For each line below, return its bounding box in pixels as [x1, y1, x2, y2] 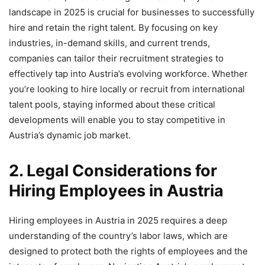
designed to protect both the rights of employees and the [9, 245, 248, 257]
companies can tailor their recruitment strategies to [9, 52, 224, 64]
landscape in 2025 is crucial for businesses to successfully [9, 6, 254, 18]
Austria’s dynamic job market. [9, 129, 131, 141]
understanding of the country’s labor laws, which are [9, 230, 228, 241]
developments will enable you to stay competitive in [9, 114, 225, 125]
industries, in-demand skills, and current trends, [9, 37, 210, 49]
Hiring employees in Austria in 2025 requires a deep [9, 214, 227, 226]
